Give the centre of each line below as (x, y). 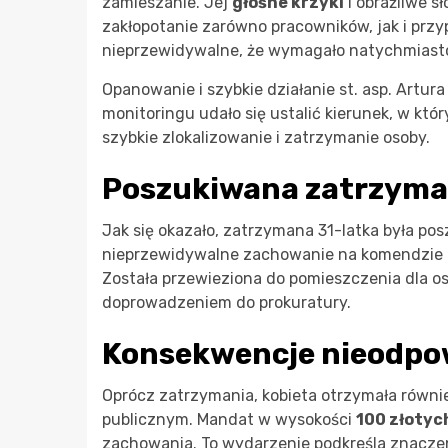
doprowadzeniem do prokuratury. (226, 303)
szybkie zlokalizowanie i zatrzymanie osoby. (266, 138)
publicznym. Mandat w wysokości (229, 420)
